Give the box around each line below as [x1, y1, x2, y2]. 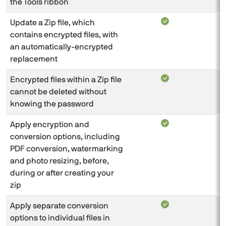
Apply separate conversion [10, 201, 108, 210]
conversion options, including [10, 132, 120, 141]
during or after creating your [10, 168, 114, 177]
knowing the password [10, 99, 94, 108]
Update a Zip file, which [10, 18, 95, 27]
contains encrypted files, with [10, 30, 118, 39]
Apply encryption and [10, 120, 89, 129]
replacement [10, 54, 58, 63]
